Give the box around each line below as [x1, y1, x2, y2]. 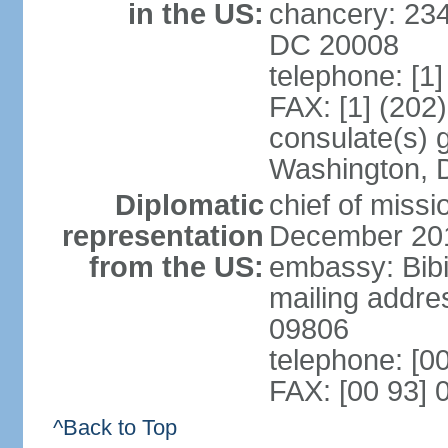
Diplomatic [114, 189, 264, 221]
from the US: [88, 251, 264, 283]
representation [61, 220, 264, 252]
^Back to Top [52, 415, 177, 440]
